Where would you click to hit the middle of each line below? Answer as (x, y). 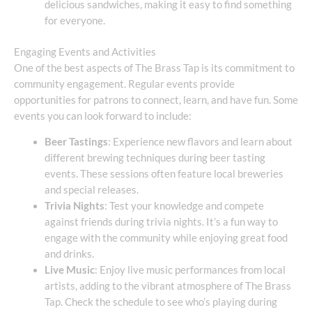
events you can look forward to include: (103, 116)
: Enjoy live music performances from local (190, 270)
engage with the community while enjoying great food (166, 238)
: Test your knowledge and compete (184, 206)
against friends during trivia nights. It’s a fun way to (161, 222)
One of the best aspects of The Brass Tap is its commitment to (154, 68)
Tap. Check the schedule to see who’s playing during (161, 302)
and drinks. (69, 254)
